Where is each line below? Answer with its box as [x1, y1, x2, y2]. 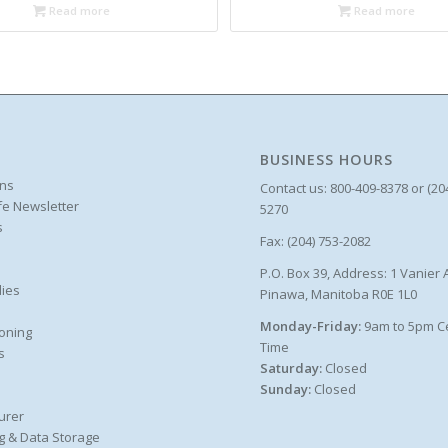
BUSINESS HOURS [260, 149, 394, 169]
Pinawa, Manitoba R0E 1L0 [260, 285, 418, 304]
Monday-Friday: [260, 317, 365, 336]
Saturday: [260, 359, 326, 378]
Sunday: [260, 380, 315, 399]
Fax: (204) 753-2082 [260, 232, 372, 250]
